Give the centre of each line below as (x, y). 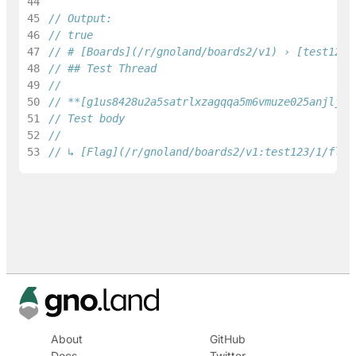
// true (70, 35)
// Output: (80, 19)
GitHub (228, 339)
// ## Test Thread (102, 69)
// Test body (86, 119)
